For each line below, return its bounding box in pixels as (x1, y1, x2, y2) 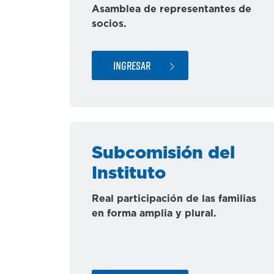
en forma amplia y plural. (92, 209, 217, 218)
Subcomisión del (92, 145, 235, 162)
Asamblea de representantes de (92, 4, 251, 14)
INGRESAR (113, 58, 151, 72)
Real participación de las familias (92, 194, 256, 204)
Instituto (92, 165, 166, 182)
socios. (92, 19, 127, 29)
